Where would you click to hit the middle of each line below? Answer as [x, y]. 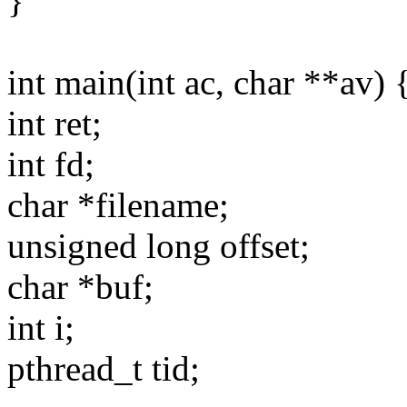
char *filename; [118, 205]
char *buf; [80, 287]
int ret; [55, 124]
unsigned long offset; [159, 246]
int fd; [51, 164]
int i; [41, 328]
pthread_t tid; [104, 369]
